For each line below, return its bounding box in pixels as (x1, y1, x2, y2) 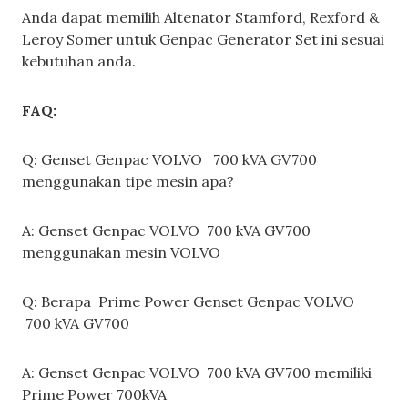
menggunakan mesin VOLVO (22, 242, 220, 261)
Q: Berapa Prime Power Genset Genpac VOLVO (22, 291, 354, 311)
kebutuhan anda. (22, 51, 136, 70)
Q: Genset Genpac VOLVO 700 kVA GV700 (22, 149, 317, 168)
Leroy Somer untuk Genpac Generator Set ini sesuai (22, 29, 384, 48)
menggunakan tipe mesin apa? (22, 171, 234, 190)
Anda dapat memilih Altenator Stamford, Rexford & (22, 7, 379, 26)
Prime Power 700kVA (22, 384, 167, 403)
